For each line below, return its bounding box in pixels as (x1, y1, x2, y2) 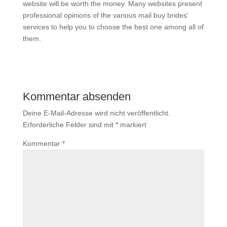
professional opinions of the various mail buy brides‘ (22, 11, 188, 20)
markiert (118, 121, 146, 129)
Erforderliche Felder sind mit (22, 121, 116, 129)
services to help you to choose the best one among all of (22, 23, 204, 31)
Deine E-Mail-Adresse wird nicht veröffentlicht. (22, 109, 170, 118)
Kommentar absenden (22, 90, 131, 103)
